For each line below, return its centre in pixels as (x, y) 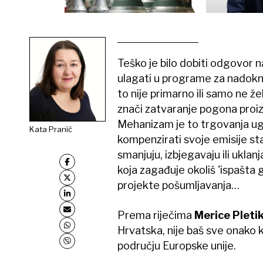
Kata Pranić (50, 129)
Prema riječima (156, 215)
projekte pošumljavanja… (178, 186)
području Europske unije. (176, 246)
